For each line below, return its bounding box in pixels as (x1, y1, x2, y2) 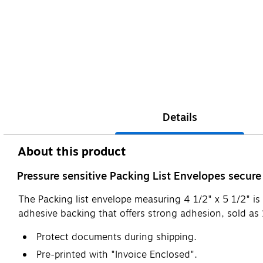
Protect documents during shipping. (36, 230, 197, 244)
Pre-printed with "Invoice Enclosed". (36, 247, 197, 262)
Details (162, 109, 197, 126)
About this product (18, 142, 127, 161)
